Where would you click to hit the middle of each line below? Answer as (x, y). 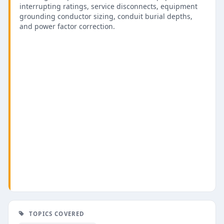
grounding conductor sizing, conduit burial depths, (106, 16)
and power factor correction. (67, 26)
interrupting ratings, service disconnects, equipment (108, 6)
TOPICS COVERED (57, 213)
